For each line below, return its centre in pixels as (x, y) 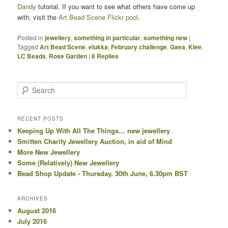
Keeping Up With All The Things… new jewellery (94, 130)
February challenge (139, 47)
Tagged (28, 46)
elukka (98, 47)
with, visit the (38, 17)
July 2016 (32, 221)
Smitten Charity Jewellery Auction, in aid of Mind (95, 141)
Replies (107, 56)
